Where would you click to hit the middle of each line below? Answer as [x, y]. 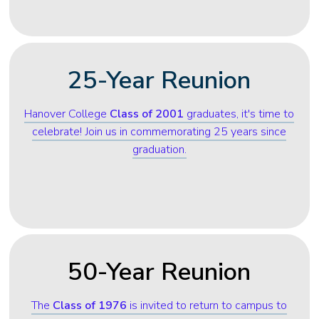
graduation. [159, 150]
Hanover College [67, 114]
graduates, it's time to [239, 114]
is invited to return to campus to [207, 306]
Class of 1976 [90, 306]
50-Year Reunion [159, 272]
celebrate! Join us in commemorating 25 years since [159, 132]
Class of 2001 [147, 114]
